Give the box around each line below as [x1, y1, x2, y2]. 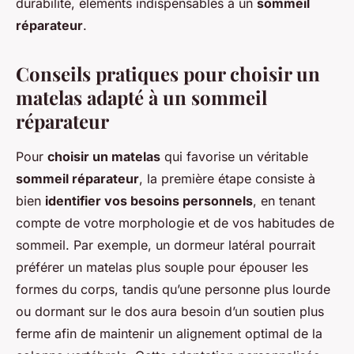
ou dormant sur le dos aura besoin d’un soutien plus [16, 303, 324, 320]
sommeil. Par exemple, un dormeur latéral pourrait [16, 237, 315, 254]
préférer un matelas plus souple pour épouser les [16, 259, 308, 276]
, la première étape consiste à [139, 171, 315, 187]
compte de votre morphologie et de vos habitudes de [16, 215, 334, 232]
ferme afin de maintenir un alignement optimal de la [16, 326, 322, 342]
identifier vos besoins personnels [45, 193, 253, 209]
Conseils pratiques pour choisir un [16, 61, 320, 87]
